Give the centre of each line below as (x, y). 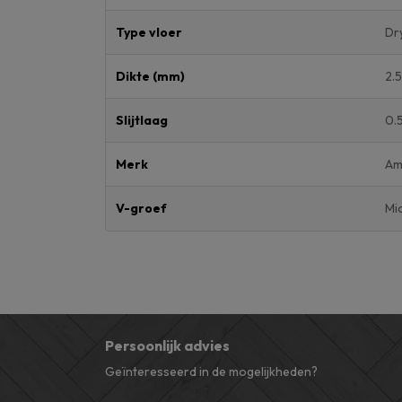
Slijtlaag (142, 120)
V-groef (142, 208)
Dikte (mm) (151, 76)
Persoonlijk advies (167, 345)
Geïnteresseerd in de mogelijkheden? (211, 372)
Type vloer (149, 32)
